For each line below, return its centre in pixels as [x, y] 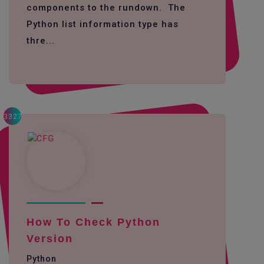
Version [50, 239]
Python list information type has [103, 24]
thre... [41, 41]
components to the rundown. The [106, 8]
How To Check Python [93, 222]
